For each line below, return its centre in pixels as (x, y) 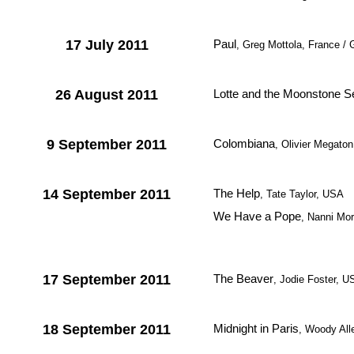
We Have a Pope (257, 216)
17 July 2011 (107, 45)
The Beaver (243, 279)
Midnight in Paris (256, 328)
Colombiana (244, 143)
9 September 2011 (107, 145)
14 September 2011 (107, 194)
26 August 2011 (107, 95)
